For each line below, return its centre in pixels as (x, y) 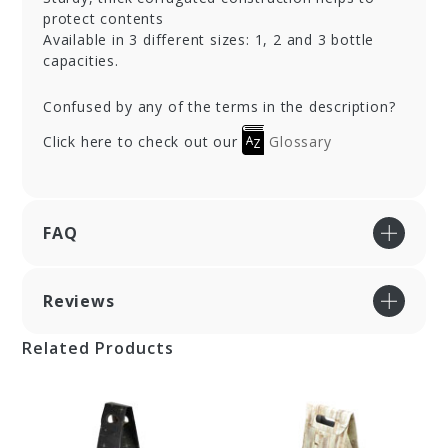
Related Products (98, 348)
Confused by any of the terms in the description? (219, 107)
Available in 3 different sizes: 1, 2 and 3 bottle (209, 40)
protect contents (103, 19)
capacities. (81, 61)
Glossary (298, 142)
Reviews (79, 301)
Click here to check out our (143, 142)
